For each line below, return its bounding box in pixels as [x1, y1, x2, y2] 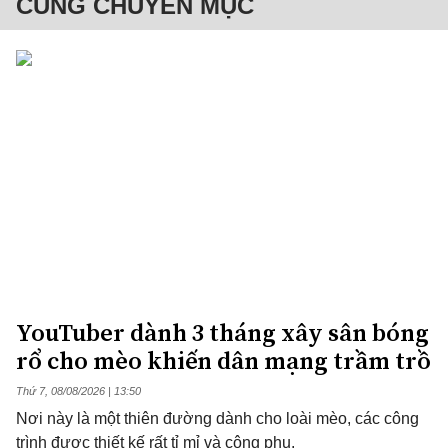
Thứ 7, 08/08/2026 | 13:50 [16, 385, 141, 397]
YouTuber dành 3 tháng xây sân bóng [16, 316, 429, 349]
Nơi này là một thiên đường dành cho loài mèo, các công [16, 410, 419, 427]
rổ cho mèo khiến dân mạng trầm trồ [16, 344, 431, 377]
